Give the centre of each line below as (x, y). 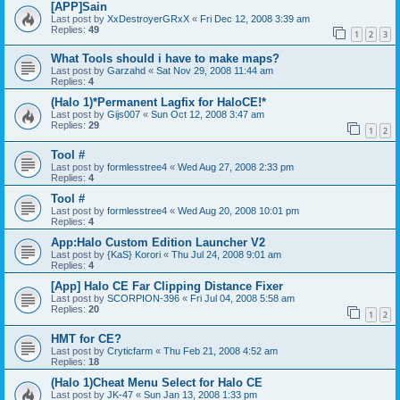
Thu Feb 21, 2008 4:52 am (221, 350)
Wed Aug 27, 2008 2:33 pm (236, 167)
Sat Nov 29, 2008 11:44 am (215, 71)
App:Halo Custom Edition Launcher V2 (158, 242)
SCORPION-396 (143, 298)
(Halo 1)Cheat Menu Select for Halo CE (157, 382)
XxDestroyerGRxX (148, 18)
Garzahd (126, 71)
